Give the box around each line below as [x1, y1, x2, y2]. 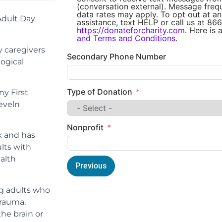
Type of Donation [67, 86, 132, 97]
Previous [75, 161, 107, 171]
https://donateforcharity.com [77, 25, 185, 36]
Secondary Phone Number [67, 52, 166, 62]
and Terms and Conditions [77, 33, 175, 44]
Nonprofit [67, 122, 104, 133]
